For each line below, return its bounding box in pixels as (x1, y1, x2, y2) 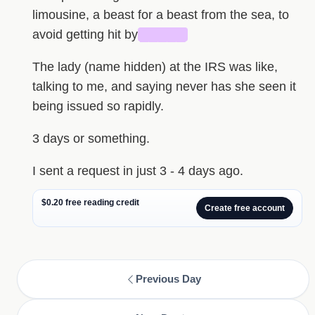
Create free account (204, 203, 285, 214)
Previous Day (136, 273, 202, 285)
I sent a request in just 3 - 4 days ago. (32, 164, 243, 179)
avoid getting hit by (32, 27, 138, 42)
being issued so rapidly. (32, 99, 164, 114)
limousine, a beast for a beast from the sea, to (32, 8, 289, 22)
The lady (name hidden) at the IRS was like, (32, 60, 278, 75)
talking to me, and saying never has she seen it (32, 79, 296, 94)
